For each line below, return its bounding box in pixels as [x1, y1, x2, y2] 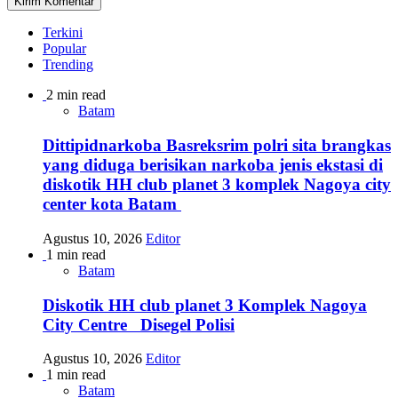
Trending [43, 57, 93, 73]
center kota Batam [43, 195, 181, 214]
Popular [43, 41, 86, 57]
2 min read [46, 87, 106, 103]
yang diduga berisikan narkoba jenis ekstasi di [43, 155, 383, 175]
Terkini [43, 25, 83, 41]
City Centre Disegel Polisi [43, 314, 235, 334]
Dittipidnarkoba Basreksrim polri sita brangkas [43, 136, 391, 155]
